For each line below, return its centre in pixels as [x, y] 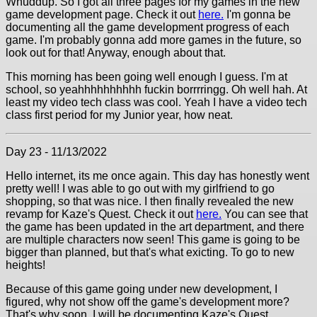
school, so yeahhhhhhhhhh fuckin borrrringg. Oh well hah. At [156, 90]
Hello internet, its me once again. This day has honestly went [157, 176]
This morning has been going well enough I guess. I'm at [146, 77]
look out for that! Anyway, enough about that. [116, 53]
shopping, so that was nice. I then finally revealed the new [150, 201]
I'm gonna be [257, 15]
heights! [25, 265]
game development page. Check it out [102, 15]
